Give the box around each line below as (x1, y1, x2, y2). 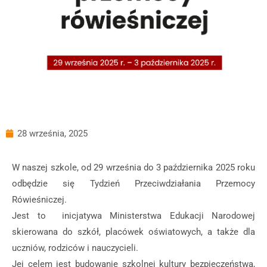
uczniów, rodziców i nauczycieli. (12, 242, 138, 253)
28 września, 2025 (17, 128, 88, 139)
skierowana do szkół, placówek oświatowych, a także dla (12, 226, 255, 237)
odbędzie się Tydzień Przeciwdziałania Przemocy (12, 178, 255, 189)
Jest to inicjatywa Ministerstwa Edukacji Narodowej (12, 210, 255, 221)
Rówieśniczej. (12, 194, 67, 205)
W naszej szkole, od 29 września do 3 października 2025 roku (12, 162, 255, 173)
